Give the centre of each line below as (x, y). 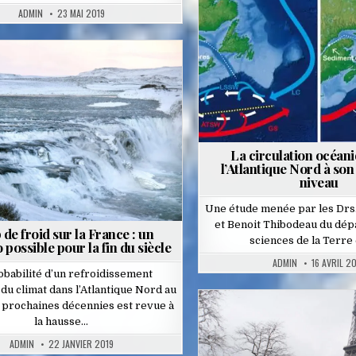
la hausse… (62, 322)
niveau (319, 182)
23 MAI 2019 (81, 14)
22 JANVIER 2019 (81, 344)
